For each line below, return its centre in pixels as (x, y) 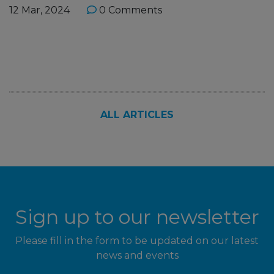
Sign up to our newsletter (137, 217)
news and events (137, 256)
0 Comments (129, 10)
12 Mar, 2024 (39, 10)
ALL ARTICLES (137, 115)
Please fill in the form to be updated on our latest (137, 241)
